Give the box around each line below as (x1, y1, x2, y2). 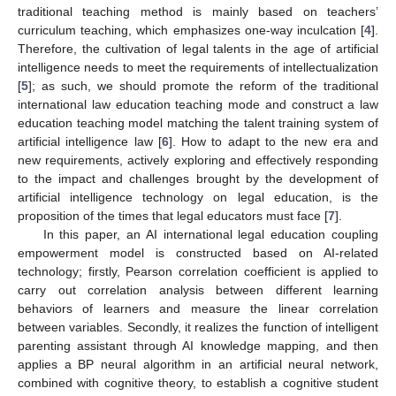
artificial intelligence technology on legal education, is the (18, 189, 378, 204)
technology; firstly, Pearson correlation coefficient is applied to (18, 263, 378, 278)
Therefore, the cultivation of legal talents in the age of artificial (18, 41, 378, 56)
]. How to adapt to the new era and (168, 133, 379, 148)
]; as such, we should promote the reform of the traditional (28, 78, 378, 93)
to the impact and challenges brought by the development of (18, 171, 378, 186)
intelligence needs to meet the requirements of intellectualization (18, 59, 378, 74)
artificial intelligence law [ (18, 133, 162, 148)
